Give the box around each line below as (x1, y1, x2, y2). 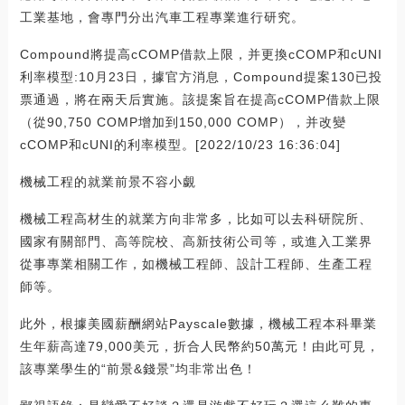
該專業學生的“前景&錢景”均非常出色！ (19, 361, 257, 376)
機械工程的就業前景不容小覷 (19, 174, 196, 189)
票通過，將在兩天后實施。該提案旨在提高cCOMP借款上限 (19, 91, 381, 107)
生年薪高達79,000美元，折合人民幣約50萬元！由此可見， (19, 338, 380, 353)
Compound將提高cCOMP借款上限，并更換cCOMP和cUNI (19, 46, 382, 61)
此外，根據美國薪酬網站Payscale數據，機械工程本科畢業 (19, 316, 377, 331)
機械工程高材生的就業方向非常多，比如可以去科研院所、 (19, 211, 372, 226)
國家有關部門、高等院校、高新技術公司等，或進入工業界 (19, 233, 372, 249)
